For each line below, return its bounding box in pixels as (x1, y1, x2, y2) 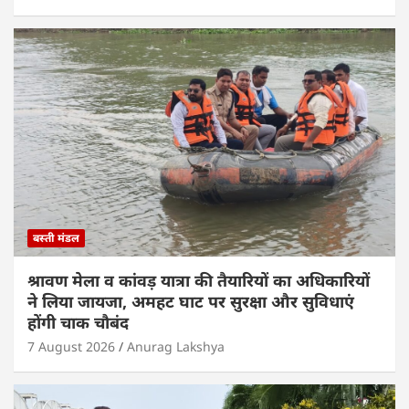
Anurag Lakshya (127, 338, 225, 356)
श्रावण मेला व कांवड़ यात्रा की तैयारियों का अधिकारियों (27, 269, 370, 292)
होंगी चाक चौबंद (27, 311, 133, 334)
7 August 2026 (27, 338, 115, 356)
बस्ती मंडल (33, 230, 79, 246)
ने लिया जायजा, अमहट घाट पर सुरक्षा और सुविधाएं (27, 290, 354, 313)
